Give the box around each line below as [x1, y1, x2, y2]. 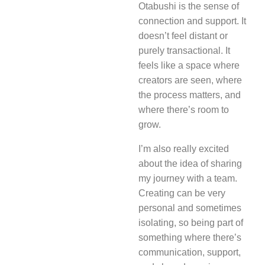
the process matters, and [138, 90, 241, 101]
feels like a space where [138, 60, 240, 71]
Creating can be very [138, 188, 225, 199]
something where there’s [138, 232, 241, 243]
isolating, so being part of [138, 218, 243, 228]
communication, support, [138, 247, 241, 258]
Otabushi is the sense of [138, 1, 239, 12]
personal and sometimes [138, 203, 241, 214]
